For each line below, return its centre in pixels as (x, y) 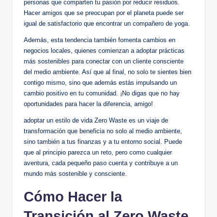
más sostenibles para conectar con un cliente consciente (104, 61)
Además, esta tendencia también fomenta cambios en (100, 40)
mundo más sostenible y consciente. (75, 173)
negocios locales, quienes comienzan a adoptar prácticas (104, 50)
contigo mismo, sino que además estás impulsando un (100, 82)
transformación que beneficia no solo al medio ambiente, (103, 131)
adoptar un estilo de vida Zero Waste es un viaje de (96, 120)
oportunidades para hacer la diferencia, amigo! (88, 104)
